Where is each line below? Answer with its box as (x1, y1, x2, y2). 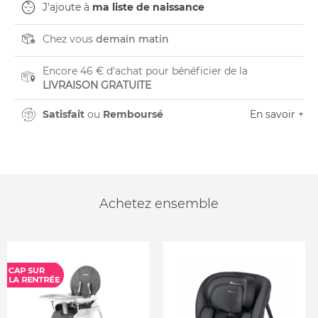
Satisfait (43, 108, 84, 121)
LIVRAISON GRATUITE (43, 79, 151, 92)
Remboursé (103, 108, 163, 121)
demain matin (96, 33, 169, 45)
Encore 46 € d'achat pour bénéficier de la (43, 65, 248, 77)
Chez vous (43, 33, 96, 45)
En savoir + (250, 108, 304, 121)
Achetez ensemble (99, 196, 219, 212)
